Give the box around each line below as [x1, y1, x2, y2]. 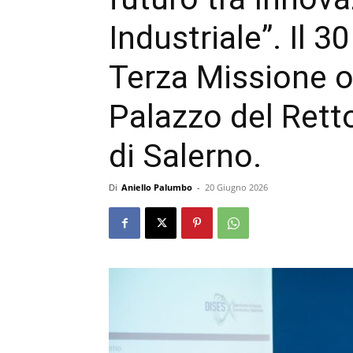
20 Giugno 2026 [205, 181, 268, 193]
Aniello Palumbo [121, 181, 192, 193]
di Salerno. [109, 137, 262, 175]
